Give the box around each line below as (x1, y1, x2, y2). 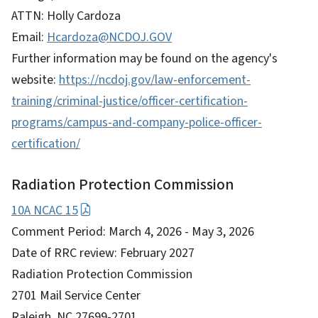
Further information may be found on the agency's (11, 49, 278, 67)
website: (11, 70, 59, 89)
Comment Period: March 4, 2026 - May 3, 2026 (11, 222, 254, 241)
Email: (11, 28, 47, 46)
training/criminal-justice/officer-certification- (11, 92, 248, 110)
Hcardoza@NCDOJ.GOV (47, 28, 172, 46)
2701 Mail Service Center (11, 286, 141, 305)
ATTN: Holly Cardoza (11, 6, 121, 25)
